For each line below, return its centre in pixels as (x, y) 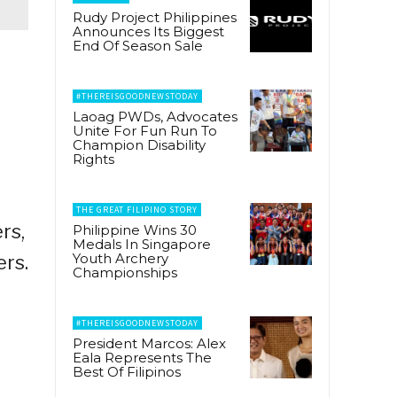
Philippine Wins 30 (135, 230)
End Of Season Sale (138, 45)
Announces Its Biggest (148, 31)
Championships (125, 272)
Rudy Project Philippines (155, 17)
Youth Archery (121, 258)
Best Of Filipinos (127, 371)
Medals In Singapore (142, 244)
